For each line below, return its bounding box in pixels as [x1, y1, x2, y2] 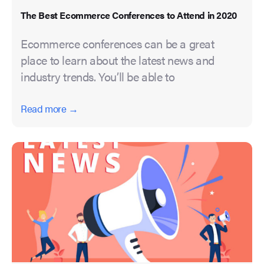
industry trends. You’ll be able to [21, 68, 175, 85]
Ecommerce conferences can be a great [21, 35, 214, 52]
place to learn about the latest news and [21, 51, 215, 69]
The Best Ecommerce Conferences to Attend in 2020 [21, 8, 237, 22]
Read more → [21, 101, 78, 116]
